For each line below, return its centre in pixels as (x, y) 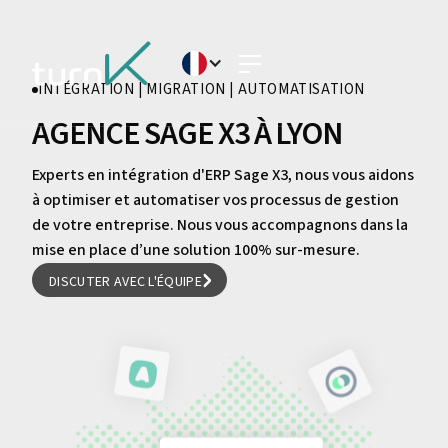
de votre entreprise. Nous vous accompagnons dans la (220, 224)
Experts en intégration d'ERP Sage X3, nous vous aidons (223, 174)
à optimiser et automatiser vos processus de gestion (215, 199)
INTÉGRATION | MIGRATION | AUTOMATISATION (201, 89)
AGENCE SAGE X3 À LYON (187, 134)
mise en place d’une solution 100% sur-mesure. (196, 249)
